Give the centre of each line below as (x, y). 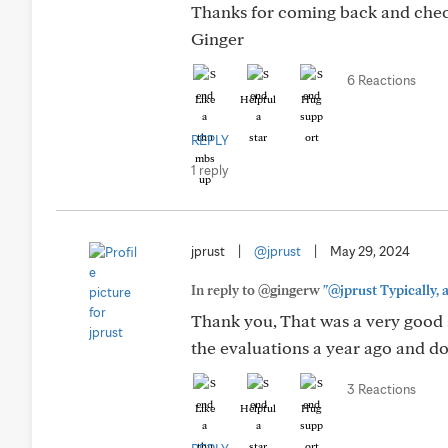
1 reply (209, 170)
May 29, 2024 (370, 251)
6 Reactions (381, 80)
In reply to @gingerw (257, 290)
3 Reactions (381, 389)
